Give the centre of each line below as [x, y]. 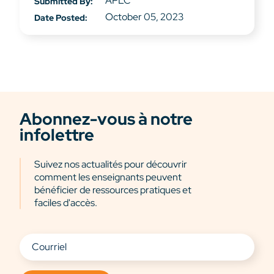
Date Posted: [61, 17]
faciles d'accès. [66, 203]
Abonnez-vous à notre [106, 119]
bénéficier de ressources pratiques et [113, 190]
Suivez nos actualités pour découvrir [111, 165]
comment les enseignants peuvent [108, 177]
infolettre [57, 135]
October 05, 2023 [144, 17]
